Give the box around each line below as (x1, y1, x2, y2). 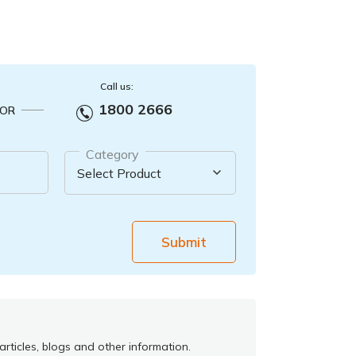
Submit (161, 234, 207, 251)
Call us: (100, 80, 133, 93)
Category (86, 146, 140, 163)
